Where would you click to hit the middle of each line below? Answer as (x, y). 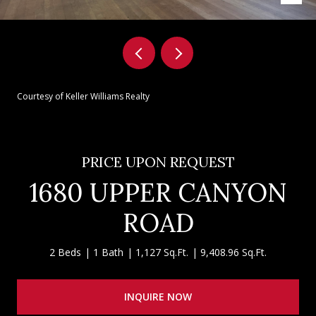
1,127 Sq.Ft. (162, 252)
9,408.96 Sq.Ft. (233, 252)
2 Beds (65, 252)
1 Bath (108, 252)
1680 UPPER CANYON (158, 193)
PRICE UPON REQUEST (158, 162)
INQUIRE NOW (158, 296)
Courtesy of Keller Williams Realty (83, 96)
